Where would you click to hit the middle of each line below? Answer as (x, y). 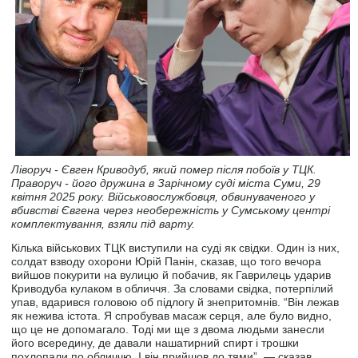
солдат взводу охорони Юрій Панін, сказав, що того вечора (167, 261)
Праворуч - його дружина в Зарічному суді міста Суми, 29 (166, 183)
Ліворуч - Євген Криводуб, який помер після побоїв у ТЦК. (164, 169)
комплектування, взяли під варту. (103, 223)
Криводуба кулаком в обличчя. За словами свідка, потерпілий (173, 288)
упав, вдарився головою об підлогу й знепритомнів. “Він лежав (175, 302)
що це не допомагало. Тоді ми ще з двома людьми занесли (168, 329)
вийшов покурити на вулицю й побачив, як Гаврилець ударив (171, 274)
